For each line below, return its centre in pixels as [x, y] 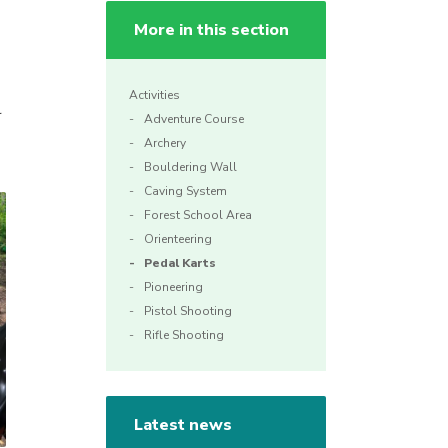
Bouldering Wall [190, 167]
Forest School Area [198, 215]
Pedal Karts [180, 263]
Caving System [185, 191]
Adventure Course [194, 119]
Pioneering [173, 287]
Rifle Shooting [184, 335]
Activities [154, 95]
